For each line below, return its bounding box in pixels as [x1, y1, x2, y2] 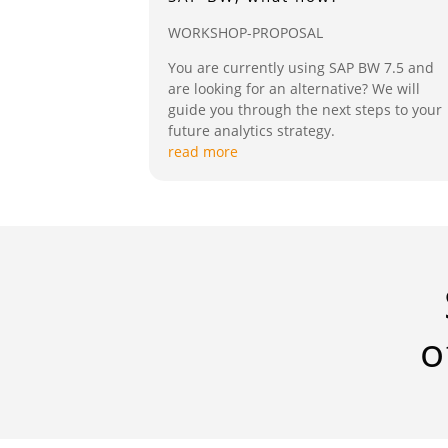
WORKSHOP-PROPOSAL [168, 22, 324, 42]
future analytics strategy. [168, 120, 336, 140]
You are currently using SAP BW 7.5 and [168, 57, 435, 77]
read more [168, 141, 239, 161]
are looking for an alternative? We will [168, 78, 421, 98]
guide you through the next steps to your [168, 99, 443, 119]
